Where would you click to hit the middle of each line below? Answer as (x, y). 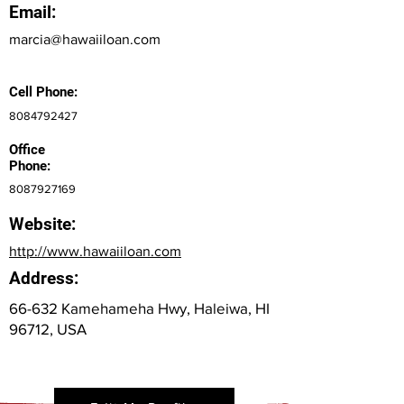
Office (27, 150)
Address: (44, 278)
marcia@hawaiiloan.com (85, 39)
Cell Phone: (43, 92)
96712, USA (48, 329)
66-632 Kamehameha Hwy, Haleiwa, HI (139, 308)
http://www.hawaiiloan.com (95, 251)
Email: (32, 12)
